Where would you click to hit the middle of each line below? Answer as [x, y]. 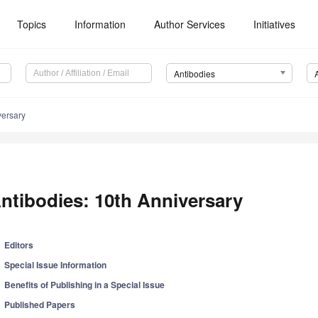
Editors [19, 245]
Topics [32, 24]
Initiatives [275, 24]
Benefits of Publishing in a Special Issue [85, 285]
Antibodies [194, 74]
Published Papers [40, 305]
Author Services [190, 24]
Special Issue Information [56, 265]
